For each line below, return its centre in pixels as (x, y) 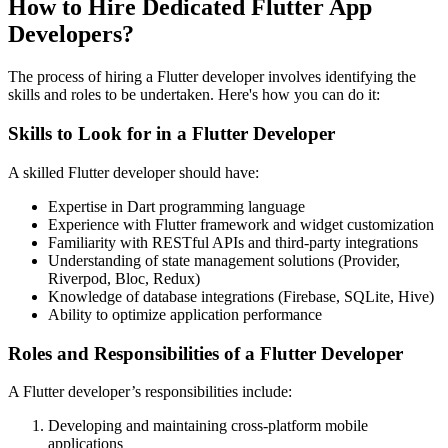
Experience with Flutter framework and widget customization (241, 224)
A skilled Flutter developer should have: (133, 172)
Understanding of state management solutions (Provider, (224, 260)
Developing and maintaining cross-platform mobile (208, 426)
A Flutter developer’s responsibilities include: (150, 392)
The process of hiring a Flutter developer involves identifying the (212, 77)
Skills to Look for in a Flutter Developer (171, 134)
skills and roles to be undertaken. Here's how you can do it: (194, 95)
